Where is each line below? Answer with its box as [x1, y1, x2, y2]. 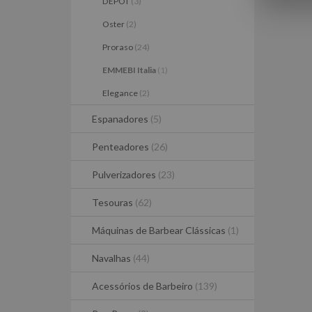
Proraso [102, 42, 134, 52]
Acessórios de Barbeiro [92, 280, 195, 292]
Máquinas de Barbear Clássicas [92, 224, 228, 236]
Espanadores [92, 113, 150, 125]
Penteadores [92, 141, 151, 153]
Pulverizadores [92, 169, 158, 180]
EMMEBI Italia [102, 65, 157, 75]
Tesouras [92, 196, 135, 208]
